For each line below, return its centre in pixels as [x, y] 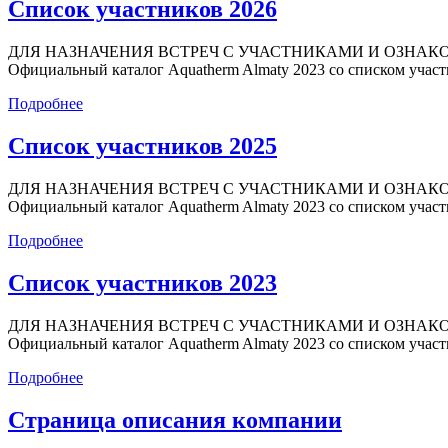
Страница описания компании [175, 419]
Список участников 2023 [142, 282]
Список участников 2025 [142, 146]
